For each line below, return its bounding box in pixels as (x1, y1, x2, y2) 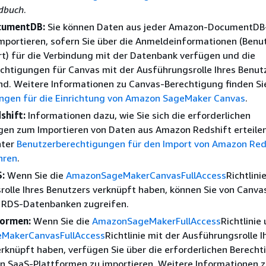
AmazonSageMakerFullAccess (92, 214, 221, 227)
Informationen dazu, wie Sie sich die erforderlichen (26, 109, 251, 121)
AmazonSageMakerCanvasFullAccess (66, 169, 226, 181)
